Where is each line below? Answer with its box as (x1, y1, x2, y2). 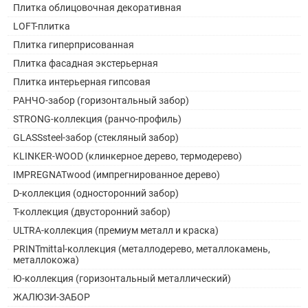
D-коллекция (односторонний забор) (13, 188, 179, 199)
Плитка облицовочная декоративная (13, 2, 182, 14)
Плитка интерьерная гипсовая (13, 76, 151, 88)
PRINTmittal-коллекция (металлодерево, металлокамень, (13, 243, 271, 255)
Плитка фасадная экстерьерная (13, 58, 159, 69)
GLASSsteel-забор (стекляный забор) (13, 132, 179, 144)
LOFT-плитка (13, 21, 71, 32)
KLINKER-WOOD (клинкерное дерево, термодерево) (13, 151, 243, 162)
